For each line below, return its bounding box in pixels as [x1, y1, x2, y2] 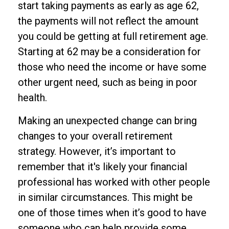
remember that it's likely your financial [18, 161, 187, 173]
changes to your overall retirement [18, 130, 173, 142]
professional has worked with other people [18, 176, 210, 188]
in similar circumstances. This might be [18, 191, 193, 203]
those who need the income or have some [18, 61, 207, 73]
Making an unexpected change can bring [18, 114, 197, 127]
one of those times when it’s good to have [18, 207, 207, 219]
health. [18, 91, 47, 104]
